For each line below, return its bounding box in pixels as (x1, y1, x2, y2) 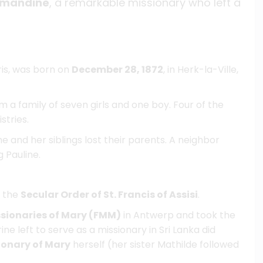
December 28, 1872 (72, 62, 163, 76)
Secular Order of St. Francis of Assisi (21, 187, 198, 201)
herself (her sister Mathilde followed (70, 237, 239, 251)
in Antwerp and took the (121, 208, 235, 222)
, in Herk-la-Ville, (163, 62, 238, 76)
